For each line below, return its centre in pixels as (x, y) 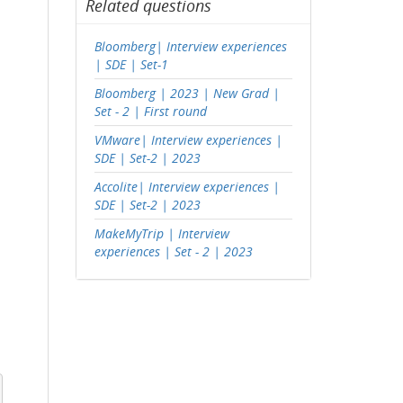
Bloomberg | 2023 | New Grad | (187, 93)
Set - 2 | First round (150, 111)
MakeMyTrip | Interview (161, 233)
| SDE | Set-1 (131, 64)
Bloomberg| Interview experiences (190, 46)
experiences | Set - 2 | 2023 (173, 251)
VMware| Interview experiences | (188, 140)
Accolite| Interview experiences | (187, 187)
